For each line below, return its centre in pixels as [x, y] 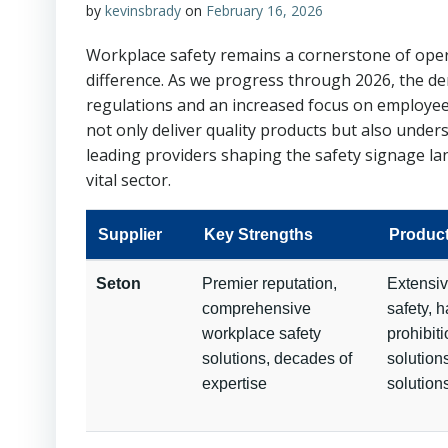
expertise [234, 383]
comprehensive [256, 308]
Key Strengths [258, 234]
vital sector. [128, 180]
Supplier [130, 234]
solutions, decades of [277, 358]
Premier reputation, [269, 283]
